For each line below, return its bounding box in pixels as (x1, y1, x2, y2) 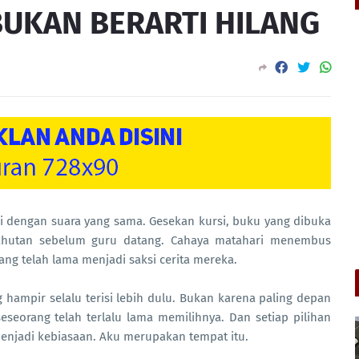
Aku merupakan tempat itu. (99, 329, 248, 344)
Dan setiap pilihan (229, 310, 332, 325)
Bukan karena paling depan (179, 291, 331, 305)
